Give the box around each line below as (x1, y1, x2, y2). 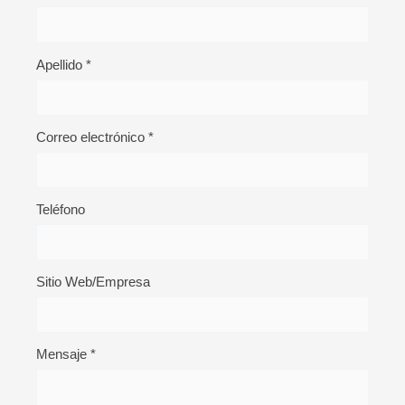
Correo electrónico (36, 128, 148, 145)
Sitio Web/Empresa (36, 274, 150, 290)
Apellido (36, 56, 86, 72)
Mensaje (36, 346, 90, 363)
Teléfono (36, 201, 85, 217)
